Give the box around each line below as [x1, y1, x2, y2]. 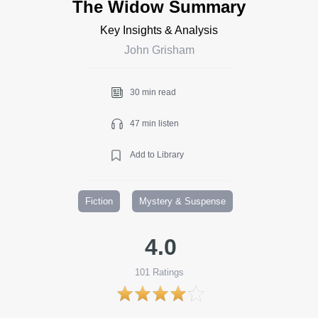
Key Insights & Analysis [100, 23, 218, 36]
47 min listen [130, 118, 179, 128]
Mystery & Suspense [139, 195, 226, 207]
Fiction [85, 195, 113, 207]
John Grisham [124, 43, 194, 56]
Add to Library [130, 149, 184, 160]
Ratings [149, 266, 184, 278]
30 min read [130, 87, 176, 97]
